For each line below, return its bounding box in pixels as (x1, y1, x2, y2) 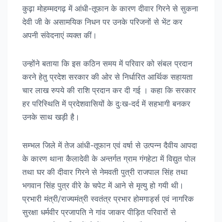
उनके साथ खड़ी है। (22, 111, 80, 122)
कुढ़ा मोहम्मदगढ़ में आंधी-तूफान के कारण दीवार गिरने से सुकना (22, 3, 198, 13)
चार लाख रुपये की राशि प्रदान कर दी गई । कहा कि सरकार (22, 85, 196, 95)
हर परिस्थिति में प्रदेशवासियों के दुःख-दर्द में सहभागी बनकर (22, 98, 190, 109)
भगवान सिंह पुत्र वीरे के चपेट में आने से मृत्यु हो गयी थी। (22, 180, 184, 190)
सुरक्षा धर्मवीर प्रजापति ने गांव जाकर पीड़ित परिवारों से (22, 207, 176, 217)
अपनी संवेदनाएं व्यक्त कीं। (22, 30, 97, 40)
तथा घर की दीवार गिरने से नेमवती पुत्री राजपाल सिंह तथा (22, 166, 188, 177)
